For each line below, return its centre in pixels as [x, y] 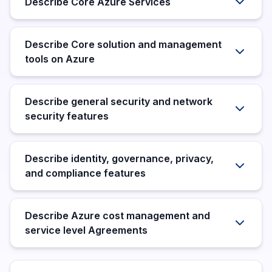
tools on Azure [60, 59]
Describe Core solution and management [123, 44]
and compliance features [85, 173]
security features [67, 116]
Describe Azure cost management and [117, 216]
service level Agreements [86, 230]
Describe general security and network [119, 101]
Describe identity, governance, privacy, [119, 158]
